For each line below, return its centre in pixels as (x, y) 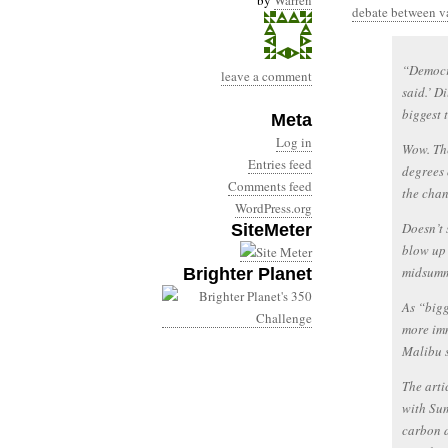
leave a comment (266, 76)
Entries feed (280, 164)
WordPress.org (273, 208)
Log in (294, 142)
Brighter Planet (247, 274)
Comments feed (270, 186)
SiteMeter (271, 230)
